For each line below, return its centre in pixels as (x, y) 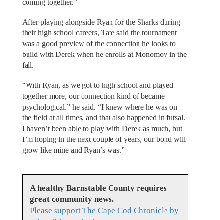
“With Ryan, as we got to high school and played (97, 85)
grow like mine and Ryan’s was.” (73, 150)
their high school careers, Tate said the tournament (99, 33)
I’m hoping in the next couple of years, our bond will (104, 139)
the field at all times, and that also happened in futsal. (103, 117)
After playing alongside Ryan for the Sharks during (101, 22)
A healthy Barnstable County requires (98, 188)
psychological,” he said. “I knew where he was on (99, 107)
